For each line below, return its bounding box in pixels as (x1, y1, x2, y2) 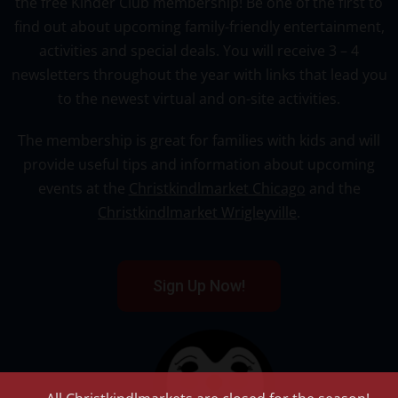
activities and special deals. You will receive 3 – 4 (39, 40, 359, 60)
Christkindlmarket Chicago (128, 178, 306, 198)
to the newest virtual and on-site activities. (58, 88, 340, 108)
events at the (37, 178, 129, 198)
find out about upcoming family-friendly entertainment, (13, 16, 385, 36)
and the (305, 178, 361, 198)
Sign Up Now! (153, 275, 245, 295)
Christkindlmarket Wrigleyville (98, 202, 297, 222)
